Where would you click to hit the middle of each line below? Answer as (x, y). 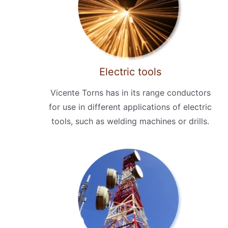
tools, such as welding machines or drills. (130, 121)
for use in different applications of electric (130, 107)
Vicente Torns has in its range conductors (130, 92)
